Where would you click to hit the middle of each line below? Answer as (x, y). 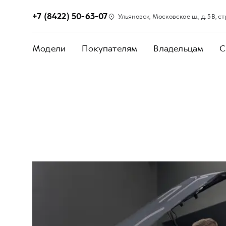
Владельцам (179, 48)
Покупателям (110, 48)
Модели (49, 48)
